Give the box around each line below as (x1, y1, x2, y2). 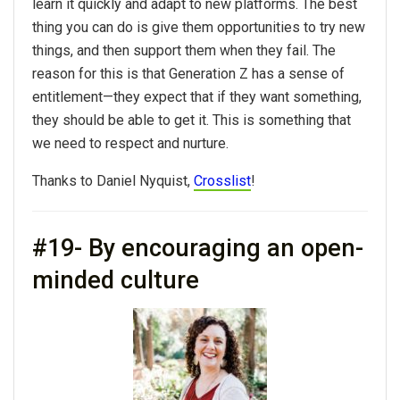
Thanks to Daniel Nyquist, (32, 172, 194, 190)
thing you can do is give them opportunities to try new (32, 19, 365, 37)
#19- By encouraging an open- (32, 233, 363, 262)
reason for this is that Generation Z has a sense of (32, 65, 345, 83)
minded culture (32, 265, 199, 295)
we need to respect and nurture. (32, 135, 229, 153)
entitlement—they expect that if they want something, (32, 88, 362, 106)
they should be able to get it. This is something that (32, 112, 351, 129)
